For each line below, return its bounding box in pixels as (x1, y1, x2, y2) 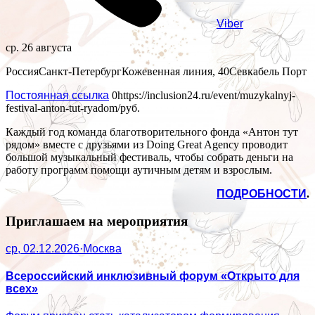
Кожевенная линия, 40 (122, 65, 229, 78)
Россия (6, 65, 39, 78)
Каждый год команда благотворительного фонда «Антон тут (6, 126, 298, 139)
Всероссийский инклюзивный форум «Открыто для (6, 269, 300, 282)
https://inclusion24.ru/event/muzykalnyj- (117, 89, 295, 102)
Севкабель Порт (229, 65, 307, 78)
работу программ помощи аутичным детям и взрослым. (6, 164, 272, 176)
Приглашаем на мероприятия (6, 213, 188, 229)
